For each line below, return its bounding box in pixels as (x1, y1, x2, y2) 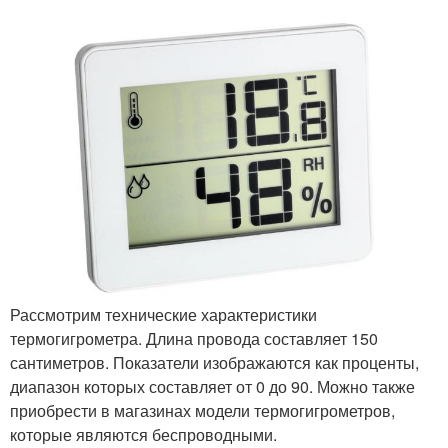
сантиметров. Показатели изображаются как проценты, (10, 350, 419, 374)
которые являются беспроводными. (10, 422, 277, 446)
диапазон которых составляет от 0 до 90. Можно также (10, 374, 415, 398)
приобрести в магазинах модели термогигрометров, (10, 398, 395, 422)
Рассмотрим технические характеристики (10, 302, 317, 326)
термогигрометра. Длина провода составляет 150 (10, 326, 378, 350)
